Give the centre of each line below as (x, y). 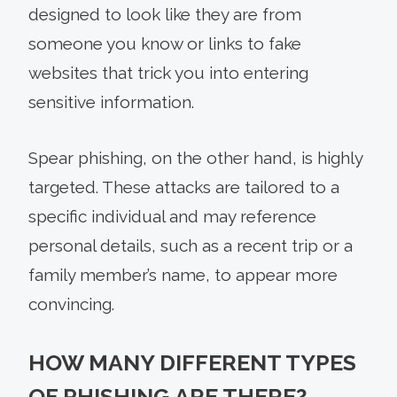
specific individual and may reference (172, 216)
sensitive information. (111, 101)
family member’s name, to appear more (183, 274)
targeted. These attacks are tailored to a (184, 187)
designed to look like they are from (165, 14)
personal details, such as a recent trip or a (191, 245)
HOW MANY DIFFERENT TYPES (192, 362)
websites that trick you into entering (168, 72)
